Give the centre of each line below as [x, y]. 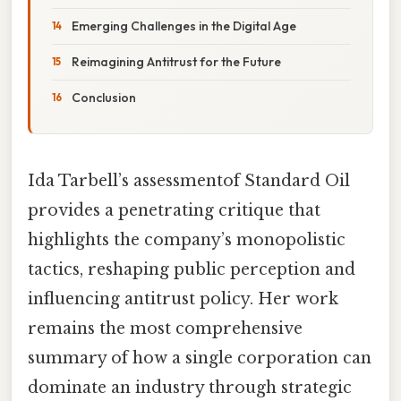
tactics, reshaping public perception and [192, 269]
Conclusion [104, 97]
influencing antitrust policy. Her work [183, 299]
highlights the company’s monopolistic [187, 239]
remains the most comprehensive [165, 328]
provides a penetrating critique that [174, 210]
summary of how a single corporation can [200, 358]
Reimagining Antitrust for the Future [176, 61]
